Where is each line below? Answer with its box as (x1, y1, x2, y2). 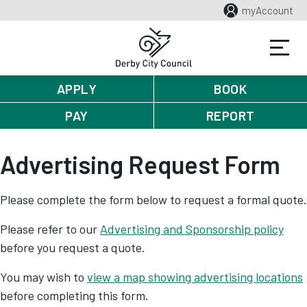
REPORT (206, 108, 255, 123)
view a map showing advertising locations (87, 269, 303, 284)
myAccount (242, 4, 293, 16)
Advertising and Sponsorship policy (100, 221, 284, 236)
